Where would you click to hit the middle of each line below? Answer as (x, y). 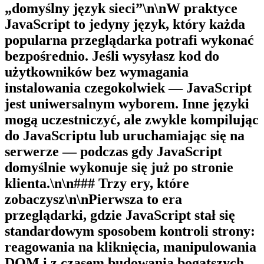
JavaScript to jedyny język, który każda (125, 24)
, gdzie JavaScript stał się (159, 215)
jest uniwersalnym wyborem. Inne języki (127, 103)
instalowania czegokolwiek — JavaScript (128, 88)
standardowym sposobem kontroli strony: (130, 231)
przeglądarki (44, 215)
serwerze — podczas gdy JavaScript (113, 151)
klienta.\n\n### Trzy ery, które (97, 183)
